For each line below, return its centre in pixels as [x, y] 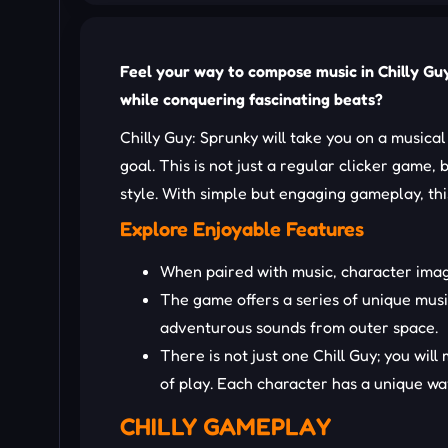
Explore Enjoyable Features [242, 229]
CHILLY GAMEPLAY [225, 427]
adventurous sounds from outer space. [299, 327]
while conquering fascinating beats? [251, 99]
